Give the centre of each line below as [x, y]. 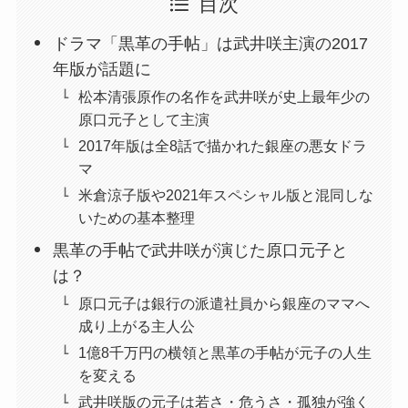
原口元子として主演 [144, 119]
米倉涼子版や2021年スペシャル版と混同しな [226, 195]
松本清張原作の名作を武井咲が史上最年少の [224, 96]
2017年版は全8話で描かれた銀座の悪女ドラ [223, 146]
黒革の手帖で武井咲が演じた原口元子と [201, 250]
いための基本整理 [137, 218]
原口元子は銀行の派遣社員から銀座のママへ [224, 304]
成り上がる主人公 [137, 326]
